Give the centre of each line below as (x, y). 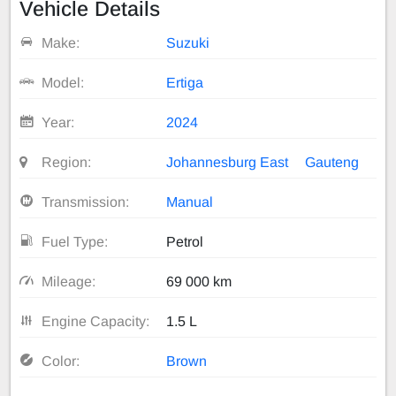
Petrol (185, 241)
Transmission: (85, 202)
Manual (190, 202)
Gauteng (332, 162)
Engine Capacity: (95, 321)
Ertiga (185, 82)
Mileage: (68, 281)
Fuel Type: (74, 241)
